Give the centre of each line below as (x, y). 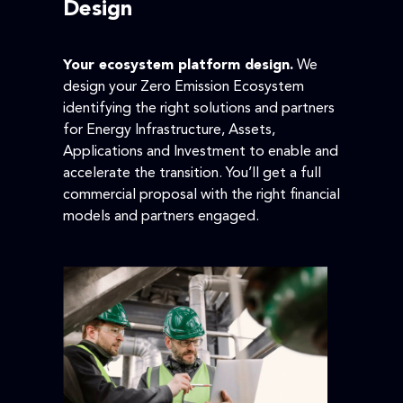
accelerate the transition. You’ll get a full (192, 174)
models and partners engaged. (161, 217)
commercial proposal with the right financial (201, 195)
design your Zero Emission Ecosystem (184, 87)
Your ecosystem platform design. (178, 66)
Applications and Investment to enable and (201, 152)
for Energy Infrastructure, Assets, (169, 130)
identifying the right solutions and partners (199, 109)
